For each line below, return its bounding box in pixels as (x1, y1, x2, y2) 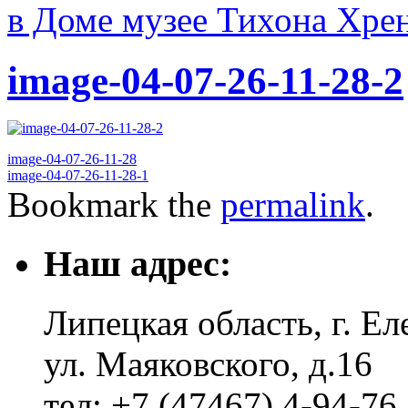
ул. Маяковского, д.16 (44, 343, 372, 383)
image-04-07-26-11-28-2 (7, 58, 403, 102)
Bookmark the (7, 185, 220, 225)
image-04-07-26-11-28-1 (7, 168, 148, 184)
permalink (220, 185, 365, 225)
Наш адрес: (44, 243, 231, 285)
